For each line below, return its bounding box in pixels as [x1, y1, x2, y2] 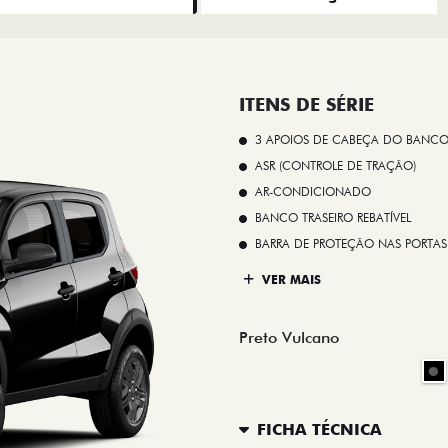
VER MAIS [258, 271, 321, 287]
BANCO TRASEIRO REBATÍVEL [255, 210, 411, 226]
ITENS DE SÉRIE [239, 94, 374, 116]
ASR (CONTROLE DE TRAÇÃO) [255, 158, 416, 174]
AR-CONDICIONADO [255, 184, 371, 200]
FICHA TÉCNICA [257, 419, 382, 439]
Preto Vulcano [239, 328, 339, 348]
